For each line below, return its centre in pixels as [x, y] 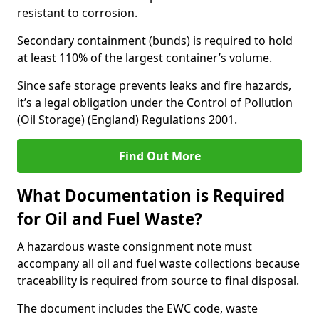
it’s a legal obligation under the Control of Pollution [155, 103]
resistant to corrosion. [77, 13]
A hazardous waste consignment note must [135, 246]
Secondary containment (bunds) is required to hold [155, 41]
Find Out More [159, 156]
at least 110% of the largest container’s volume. [145, 58]
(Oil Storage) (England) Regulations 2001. [127, 120]
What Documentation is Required [151, 195]
